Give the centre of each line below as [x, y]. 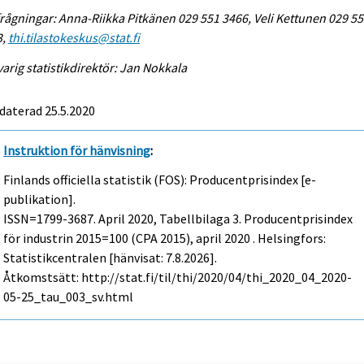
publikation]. [40, 199]
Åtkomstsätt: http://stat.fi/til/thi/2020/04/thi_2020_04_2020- [178, 277]
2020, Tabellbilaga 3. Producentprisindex [239, 219]
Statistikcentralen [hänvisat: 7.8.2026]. [110, 258]
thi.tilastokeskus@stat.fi [74, 37]
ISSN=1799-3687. [51, 219]
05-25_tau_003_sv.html [69, 297]
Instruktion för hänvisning [77, 150]
